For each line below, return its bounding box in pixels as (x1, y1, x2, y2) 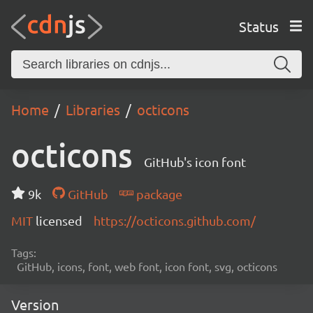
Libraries (66, 101, 120, 118)
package (133, 187, 182, 201)
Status (238, 17, 279, 35)
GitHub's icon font (144, 154, 246, 169)
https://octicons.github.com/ (94, 213, 256, 228)
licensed (36, 213, 82, 228)
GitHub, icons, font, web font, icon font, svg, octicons (17, 259, 277, 273)
